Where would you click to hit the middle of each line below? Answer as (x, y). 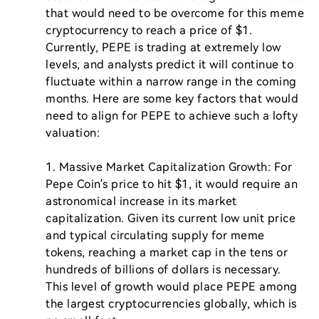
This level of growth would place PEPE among (172, 287)
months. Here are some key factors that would (172, 99)
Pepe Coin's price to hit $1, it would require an (172, 184)
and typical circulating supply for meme (155, 235)
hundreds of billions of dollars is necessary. (163, 270)
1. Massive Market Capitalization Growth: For (169, 167)
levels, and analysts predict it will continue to (169, 64)
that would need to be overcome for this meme (175, 13)
